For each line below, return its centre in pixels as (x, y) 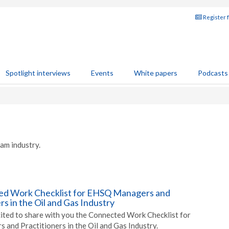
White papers (156, 73)
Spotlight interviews (38, 73)
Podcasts (213, 73)
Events (102, 73)
